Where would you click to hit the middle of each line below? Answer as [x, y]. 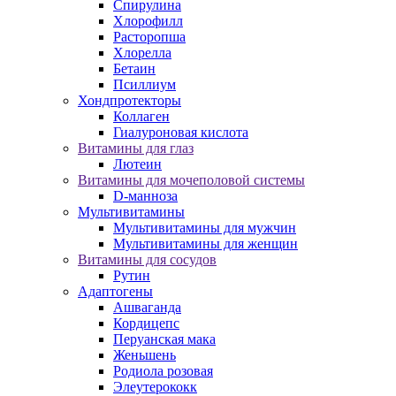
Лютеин [137, 164]
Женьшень [145, 355]
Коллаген [141, 117]
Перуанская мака [164, 339]
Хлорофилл [148, 21]
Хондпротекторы [129, 101]
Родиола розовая [163, 371]
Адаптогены [115, 292]
